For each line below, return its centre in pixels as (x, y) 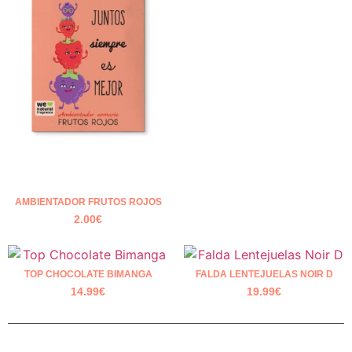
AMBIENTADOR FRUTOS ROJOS (88, 202)
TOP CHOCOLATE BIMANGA (88, 275)
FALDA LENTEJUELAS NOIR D (264, 275)
